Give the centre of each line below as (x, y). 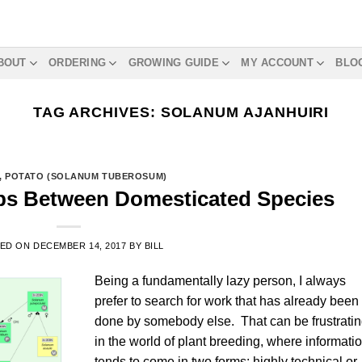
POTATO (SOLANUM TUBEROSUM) (86, 177)
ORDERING (78, 63)
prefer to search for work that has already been (227, 301)
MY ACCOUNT (277, 63)
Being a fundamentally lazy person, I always (221, 280)
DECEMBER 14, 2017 (80, 245)
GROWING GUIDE (173, 63)
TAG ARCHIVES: (97, 112)
